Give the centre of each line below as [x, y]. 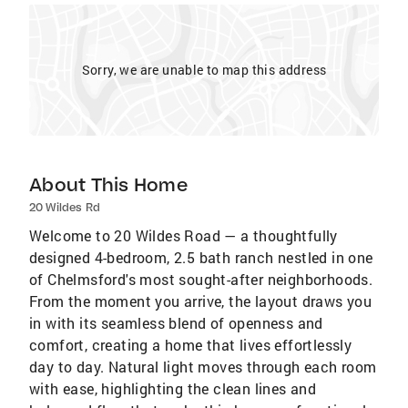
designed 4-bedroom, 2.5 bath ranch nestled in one [201, 257]
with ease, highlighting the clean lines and [173, 388]
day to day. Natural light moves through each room [203, 367]
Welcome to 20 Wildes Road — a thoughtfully [184, 235]
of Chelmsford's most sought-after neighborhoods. [201, 279]
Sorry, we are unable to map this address [204, 70]
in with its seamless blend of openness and [176, 323]
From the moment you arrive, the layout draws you [201, 301]
